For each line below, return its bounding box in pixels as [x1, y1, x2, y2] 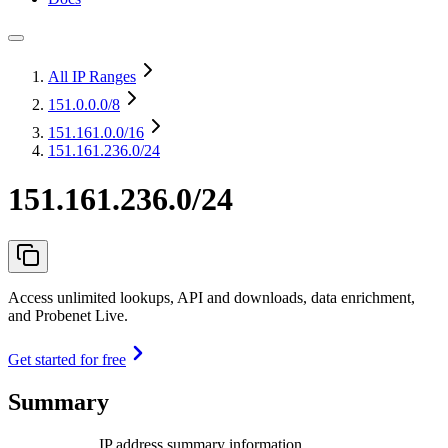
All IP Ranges [48, 68, 136, 85]
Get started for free [8, 350, 126, 368]
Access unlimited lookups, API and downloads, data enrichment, [8, 288, 415, 306]
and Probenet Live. [8, 306, 128, 324]
